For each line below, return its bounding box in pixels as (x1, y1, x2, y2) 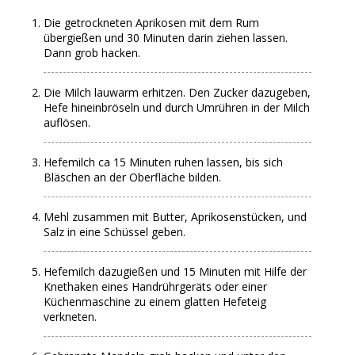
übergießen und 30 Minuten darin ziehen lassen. (44, 30, 288, 45)
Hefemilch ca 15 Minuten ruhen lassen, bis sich (44, 155, 284, 170)
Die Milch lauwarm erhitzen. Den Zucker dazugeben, (44, 85, 311, 100)
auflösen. (44, 115, 91, 130)
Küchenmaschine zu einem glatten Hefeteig (44, 294, 267, 309)
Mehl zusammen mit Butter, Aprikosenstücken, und (44, 209, 307, 224)
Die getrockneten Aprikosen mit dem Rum (44, 15, 260, 30)
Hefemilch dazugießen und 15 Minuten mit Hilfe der (44, 264, 307, 279)
